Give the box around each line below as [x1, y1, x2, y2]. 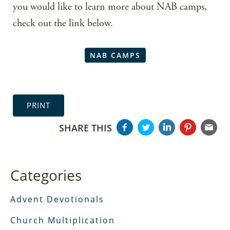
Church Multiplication [10, 215, 115, 226]
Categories [10, 165, 82, 185]
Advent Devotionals [10, 194, 104, 205]
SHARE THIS [59, 121, 112, 134]
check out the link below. [13, 17, 113, 30]
